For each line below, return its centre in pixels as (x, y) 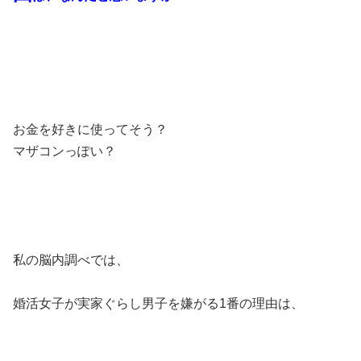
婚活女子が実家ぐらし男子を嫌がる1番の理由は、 (158, 303)
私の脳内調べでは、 (71, 260)
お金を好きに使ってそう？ (90, 129)
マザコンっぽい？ (64, 151)
